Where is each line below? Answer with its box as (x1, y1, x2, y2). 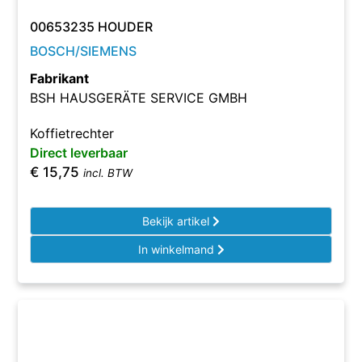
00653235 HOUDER (30, 19, 154, 35)
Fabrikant (30, 70, 90, 86)
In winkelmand (137, 242, 217, 256)
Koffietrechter (30, 125, 115, 141)
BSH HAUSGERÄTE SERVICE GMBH (30, 90, 248, 106)
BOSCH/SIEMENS (30, 43, 137, 59)
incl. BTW (83, 166, 133, 179)
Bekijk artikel (142, 214, 213, 228)
